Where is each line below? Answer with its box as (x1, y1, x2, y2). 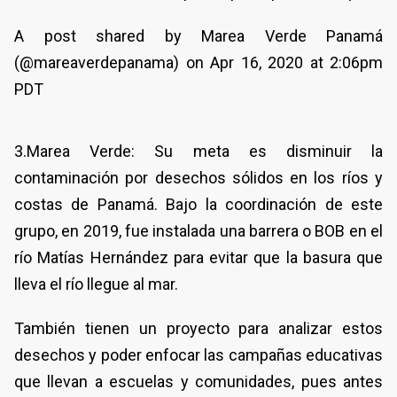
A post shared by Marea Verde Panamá (14, 27, 383, 46)
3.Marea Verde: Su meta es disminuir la (14, 142, 383, 161)
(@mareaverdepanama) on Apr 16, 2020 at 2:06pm (14, 53, 383, 73)
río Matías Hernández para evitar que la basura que (14, 248, 383, 268)
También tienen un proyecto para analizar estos (14, 319, 383, 339)
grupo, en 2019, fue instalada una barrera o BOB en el (14, 222, 383, 241)
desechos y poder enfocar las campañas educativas (14, 346, 383, 365)
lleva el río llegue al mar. (14, 275, 178, 294)
